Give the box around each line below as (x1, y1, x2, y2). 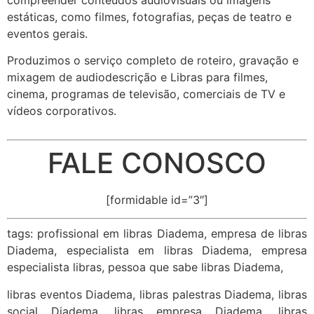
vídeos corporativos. (7, 104, 116, 118)
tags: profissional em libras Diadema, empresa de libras (7, 226, 307, 241)
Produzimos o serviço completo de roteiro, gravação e (7, 53, 299, 68)
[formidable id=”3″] (106, 192, 208, 207)
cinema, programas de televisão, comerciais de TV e (7, 87, 285, 102)
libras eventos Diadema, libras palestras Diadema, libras (7, 287, 307, 301)
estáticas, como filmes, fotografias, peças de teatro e (7, 9, 292, 24)
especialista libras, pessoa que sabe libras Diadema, (7, 260, 283, 275)
